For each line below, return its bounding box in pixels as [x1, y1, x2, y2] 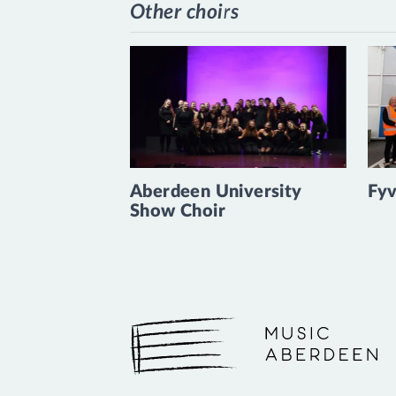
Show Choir [130, 202, 226, 220]
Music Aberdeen [130, 340, 219, 354]
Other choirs [130, 2, 240, 22]
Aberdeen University [130, 182, 302, 201]
